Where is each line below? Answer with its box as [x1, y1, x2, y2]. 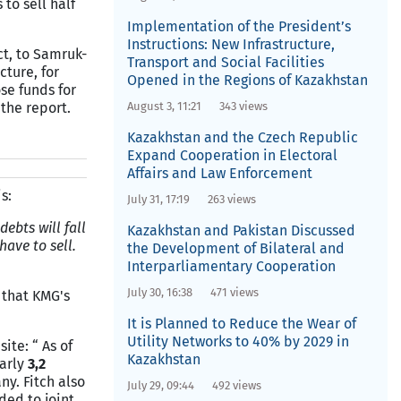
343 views [218, 99, 268, 113]
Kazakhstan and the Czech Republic [126, 129, 358, 146]
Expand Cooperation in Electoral [126, 147, 337, 164]
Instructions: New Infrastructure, [126, 36, 335, 53]
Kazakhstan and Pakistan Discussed [126, 222, 355, 239]
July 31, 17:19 [126, 192, 190, 206]
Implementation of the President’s [126, 18, 351, 35]
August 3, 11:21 [126, 99, 201, 113]
